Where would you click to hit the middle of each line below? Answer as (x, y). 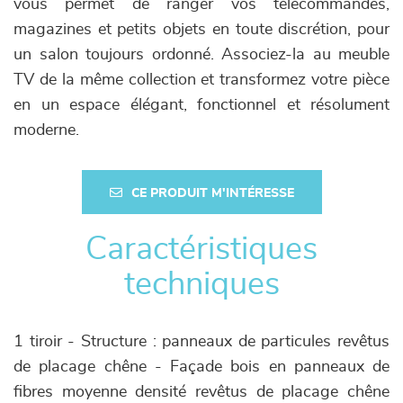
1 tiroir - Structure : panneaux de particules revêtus (201, 342)
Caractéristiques (201, 249)
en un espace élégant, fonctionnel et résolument (201, 105)
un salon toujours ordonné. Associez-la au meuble (201, 55)
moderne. (46, 130)
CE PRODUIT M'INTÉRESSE (212, 193)
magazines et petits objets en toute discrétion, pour (201, 30)
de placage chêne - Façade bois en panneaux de (201, 367)
